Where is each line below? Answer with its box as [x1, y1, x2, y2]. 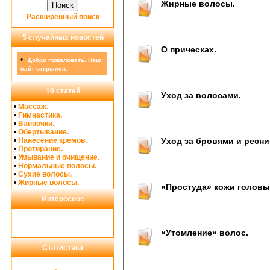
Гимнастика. [18, 111, 62, 119]
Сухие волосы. [18, 170, 72, 178]
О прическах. [161, 45, 216, 55]
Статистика [42, 243, 83, 252]
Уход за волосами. [161, 90, 241, 101]
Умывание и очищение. [18, 153, 99, 162]
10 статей [45, 87, 80, 95]
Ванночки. [18, 119, 54, 128]
